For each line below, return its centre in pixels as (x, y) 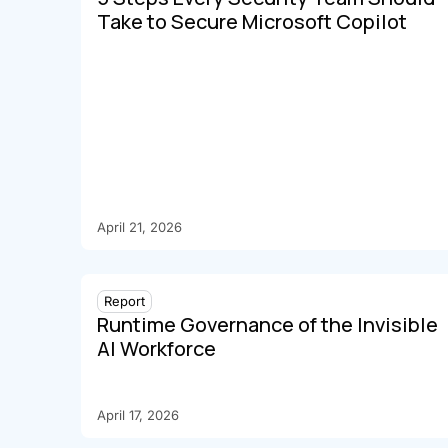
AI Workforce (156, 349)
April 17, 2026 (137, 415)
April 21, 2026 (139, 227)
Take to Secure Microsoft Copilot (251, 22)
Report (124, 301)
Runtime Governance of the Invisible (267, 325)
